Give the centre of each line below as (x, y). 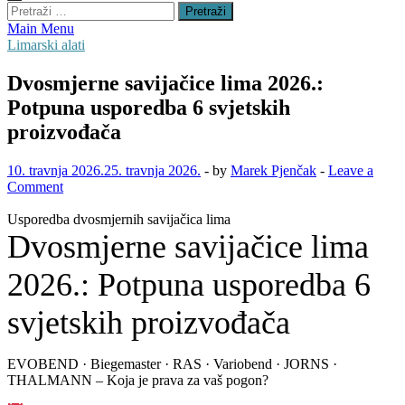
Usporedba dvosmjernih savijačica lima (119, 219)
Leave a (351, 170)
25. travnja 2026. (152, 170)
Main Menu (41, 28)
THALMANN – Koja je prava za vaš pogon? (138, 380)
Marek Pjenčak (273, 170)
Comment (35, 186)
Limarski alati (46, 45)
